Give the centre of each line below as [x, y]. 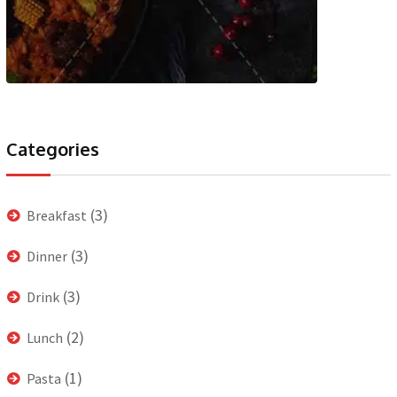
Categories [53, 148]
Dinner [47, 256]
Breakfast [57, 215]
